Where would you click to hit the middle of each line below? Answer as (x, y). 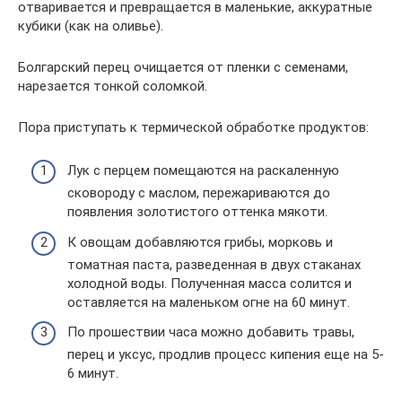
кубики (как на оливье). (91, 26)
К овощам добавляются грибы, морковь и (200, 242)
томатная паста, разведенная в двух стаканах (214, 264)
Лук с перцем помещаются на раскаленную (203, 170)
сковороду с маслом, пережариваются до (199, 193)
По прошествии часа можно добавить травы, (211, 332)
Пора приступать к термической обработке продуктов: (193, 127)
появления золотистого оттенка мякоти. (197, 212)
